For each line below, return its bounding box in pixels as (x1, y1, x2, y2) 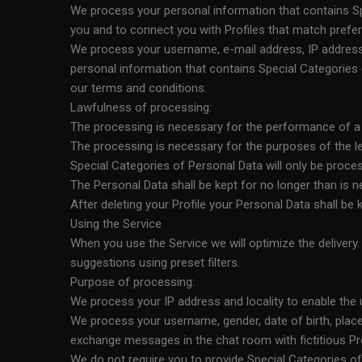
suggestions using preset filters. (70, 255, 240, 270)
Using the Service (70, 217, 162, 231)
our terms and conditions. (70, 81, 207, 95)
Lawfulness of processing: (70, 100, 212, 115)
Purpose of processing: (70, 275, 195, 289)
